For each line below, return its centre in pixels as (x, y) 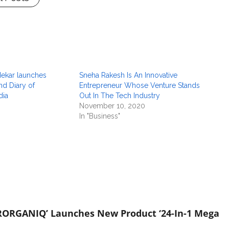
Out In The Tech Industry (120, 96)
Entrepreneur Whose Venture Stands (140, 86)
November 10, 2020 (112, 106)
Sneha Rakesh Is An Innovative (129, 75)
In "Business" (100, 116)
